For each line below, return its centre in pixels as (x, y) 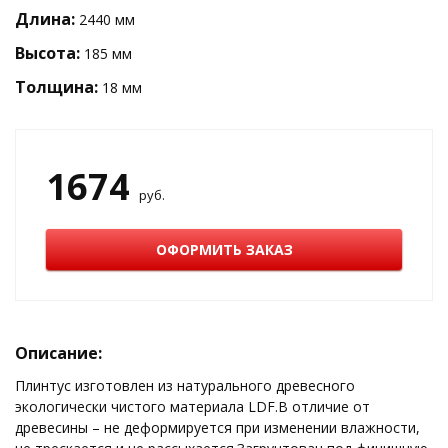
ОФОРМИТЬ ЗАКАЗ (224, 250)
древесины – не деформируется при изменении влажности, (217, 428)
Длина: (47, 19)
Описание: (58, 353)
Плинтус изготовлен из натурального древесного (185, 386)
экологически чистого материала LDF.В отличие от (192, 407)
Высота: (47, 53)
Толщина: (56, 87)
